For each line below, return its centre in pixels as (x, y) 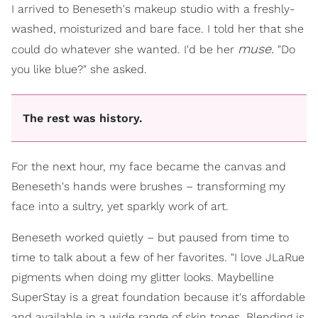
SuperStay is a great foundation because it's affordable (158, 297)
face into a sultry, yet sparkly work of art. (120, 207)
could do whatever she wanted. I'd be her (125, 49)
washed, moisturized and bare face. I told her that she (158, 28)
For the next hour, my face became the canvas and (149, 167)
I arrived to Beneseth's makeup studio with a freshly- (153, 9)
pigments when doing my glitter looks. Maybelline (143, 278)
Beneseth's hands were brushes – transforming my (148, 187)
